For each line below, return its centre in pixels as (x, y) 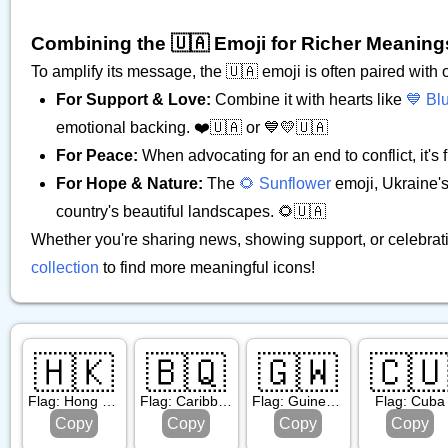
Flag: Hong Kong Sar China (109, 401)
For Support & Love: (133, 99)
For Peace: (97, 155)
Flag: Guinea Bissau (332, 401)
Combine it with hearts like (308, 99)
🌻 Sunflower (285, 183)
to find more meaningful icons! (207, 267)
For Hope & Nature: (129, 183)
